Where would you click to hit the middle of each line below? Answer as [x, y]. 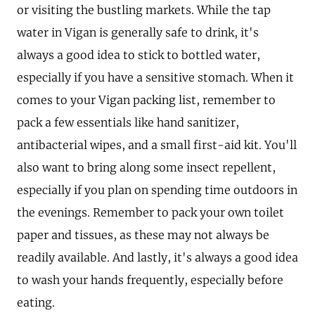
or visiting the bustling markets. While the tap [144, 9]
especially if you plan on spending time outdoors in [157, 189]
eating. [36, 302]
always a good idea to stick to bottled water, [139, 54]
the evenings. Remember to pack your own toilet [150, 212]
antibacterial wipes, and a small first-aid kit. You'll [157, 144]
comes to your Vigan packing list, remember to [146, 99]
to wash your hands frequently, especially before [150, 279]
